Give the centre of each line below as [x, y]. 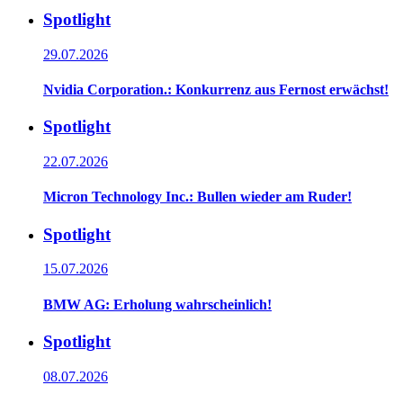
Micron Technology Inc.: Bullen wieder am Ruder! [197, 197]
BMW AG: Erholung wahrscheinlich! [157, 304]
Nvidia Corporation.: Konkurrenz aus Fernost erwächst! [216, 90]
